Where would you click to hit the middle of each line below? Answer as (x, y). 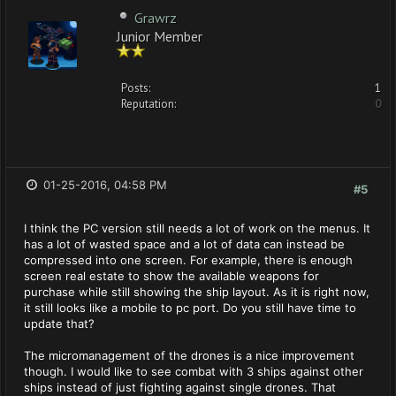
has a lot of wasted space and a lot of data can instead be (184, 244)
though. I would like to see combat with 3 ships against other (194, 371)
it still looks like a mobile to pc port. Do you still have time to (190, 308)
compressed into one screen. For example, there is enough (188, 260)
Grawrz (156, 18)
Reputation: (148, 104)
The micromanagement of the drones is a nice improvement (189, 355)
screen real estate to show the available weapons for (171, 276)
